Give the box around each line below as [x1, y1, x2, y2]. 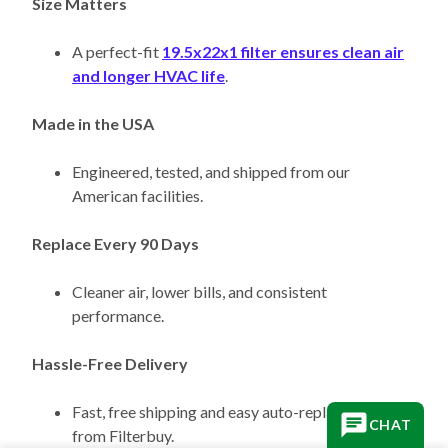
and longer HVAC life [72, 31, 225, 51]
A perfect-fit [72, 7, 162, 27]
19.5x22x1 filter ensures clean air [162, 7, 404, 27]
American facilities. [72, 151, 203, 171]
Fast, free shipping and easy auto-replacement [72, 367, 385, 387]
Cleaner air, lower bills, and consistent [72, 247, 327, 267]
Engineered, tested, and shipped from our [72, 127, 350, 147]
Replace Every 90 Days [32, 199, 199, 219]
